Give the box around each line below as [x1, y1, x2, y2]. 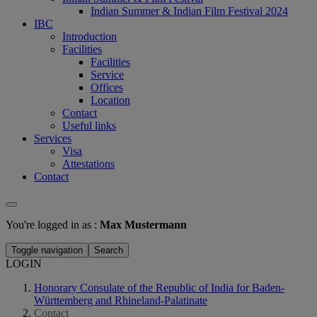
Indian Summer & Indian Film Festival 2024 [91, 5, 288, 17]
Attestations [62, 158, 115, 170]
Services [34, 132, 71, 144]
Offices [91, 81, 123, 93]
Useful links [62, 120, 116, 132]
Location [91, 94, 130, 106]
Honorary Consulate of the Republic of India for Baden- [34, 282, 284, 294]
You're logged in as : [6, 219, 100, 231]
